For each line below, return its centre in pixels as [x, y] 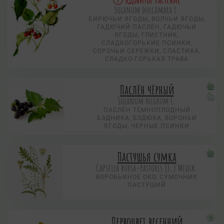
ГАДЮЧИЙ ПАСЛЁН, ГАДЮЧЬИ [147, 27]
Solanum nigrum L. [147, 101]
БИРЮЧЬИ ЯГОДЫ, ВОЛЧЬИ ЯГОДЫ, [147, 19]
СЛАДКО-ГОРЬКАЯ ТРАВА [147, 59]
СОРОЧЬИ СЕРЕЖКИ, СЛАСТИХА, [147, 51]
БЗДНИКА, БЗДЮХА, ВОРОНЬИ [147, 118]
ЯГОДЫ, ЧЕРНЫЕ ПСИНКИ [147, 126]
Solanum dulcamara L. [147, 10]
